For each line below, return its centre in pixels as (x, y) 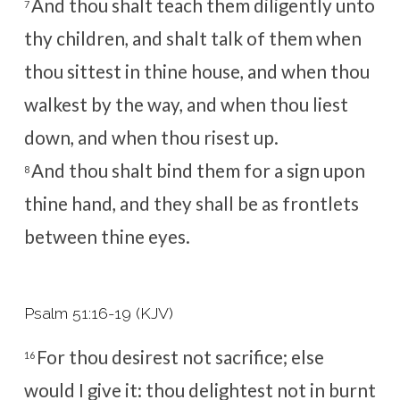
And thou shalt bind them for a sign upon (198, 171)
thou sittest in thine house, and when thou (196, 72)
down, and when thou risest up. (151, 138)
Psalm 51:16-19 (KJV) (98, 312)
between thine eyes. (107, 237)
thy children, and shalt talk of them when (192, 39)
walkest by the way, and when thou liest (186, 105)
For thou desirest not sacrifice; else (180, 357)
